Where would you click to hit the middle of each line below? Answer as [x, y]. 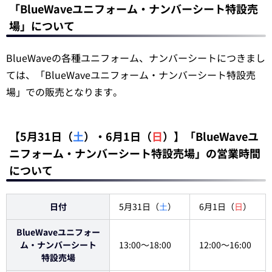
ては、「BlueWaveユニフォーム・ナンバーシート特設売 [131, 75]
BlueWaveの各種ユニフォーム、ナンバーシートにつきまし [136, 58]
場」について [42, 25]
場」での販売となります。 [64, 92]
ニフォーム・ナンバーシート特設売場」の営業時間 [135, 153]
